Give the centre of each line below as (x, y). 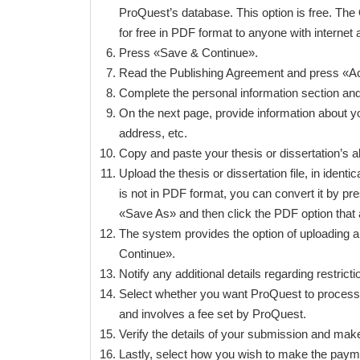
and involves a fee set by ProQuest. (213, 314)
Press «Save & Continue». (188, 53)
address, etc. (153, 133)
